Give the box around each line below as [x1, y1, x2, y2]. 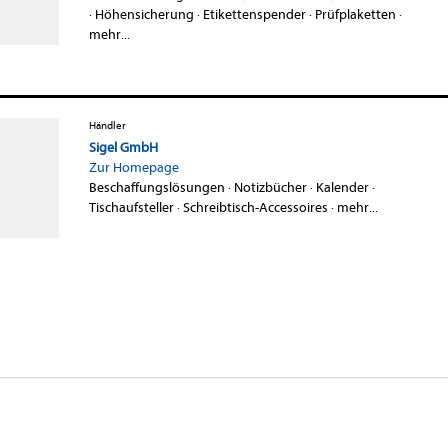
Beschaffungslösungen [88, 178, 225, 196]
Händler [88, 118, 126, 132]
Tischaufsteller [88, 198, 174, 216]
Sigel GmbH [88, 138, 158, 156]
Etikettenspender [202, 5, 306, 23]
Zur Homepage [88, 158, 179, 176]
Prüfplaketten [314, 5, 396, 23]
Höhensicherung [94, 5, 194, 23]
